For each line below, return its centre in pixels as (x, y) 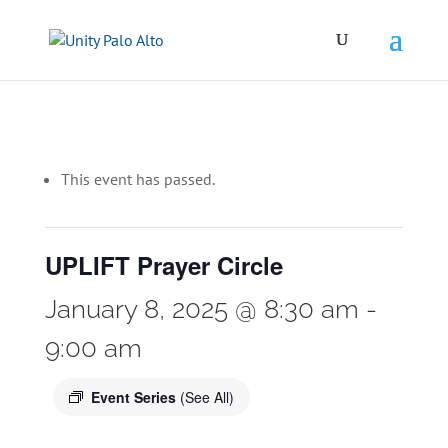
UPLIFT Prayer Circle (163, 265)
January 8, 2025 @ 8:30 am (201, 309)
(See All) (206, 397)
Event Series (135, 397)
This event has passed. (137, 179)
